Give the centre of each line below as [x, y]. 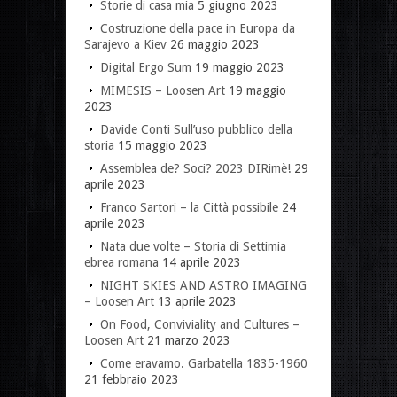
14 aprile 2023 [202, 262]
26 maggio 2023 [215, 44]
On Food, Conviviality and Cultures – [200, 324]
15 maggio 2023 [163, 145]
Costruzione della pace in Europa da [198, 28]
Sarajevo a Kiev [125, 44]
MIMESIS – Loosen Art [163, 90]
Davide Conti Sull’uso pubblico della [196, 129]
